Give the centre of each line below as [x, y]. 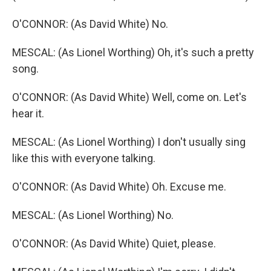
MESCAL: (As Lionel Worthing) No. [93, 215]
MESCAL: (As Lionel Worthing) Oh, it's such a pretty [133, 52]
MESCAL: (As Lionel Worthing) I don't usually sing [129, 142]
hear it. [28, 113]
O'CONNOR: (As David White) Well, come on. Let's [129, 97]
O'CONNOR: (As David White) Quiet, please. [114, 243]
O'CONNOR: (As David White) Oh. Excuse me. [119, 187]
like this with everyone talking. [84, 158]
